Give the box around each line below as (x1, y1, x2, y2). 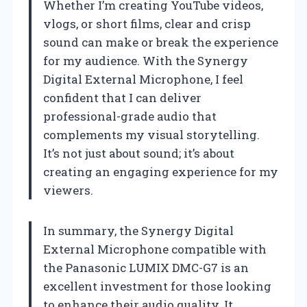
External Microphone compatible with (43, 241, 267, 257)
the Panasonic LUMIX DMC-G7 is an (43, 259, 249, 275)
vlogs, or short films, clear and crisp (43, 15, 251, 32)
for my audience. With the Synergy (43, 52, 248, 69)
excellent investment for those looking (43, 278, 271, 294)
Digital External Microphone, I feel (43, 71, 243, 87)
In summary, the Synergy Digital (43, 222, 234, 238)
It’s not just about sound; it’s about (43, 145, 234, 161)
